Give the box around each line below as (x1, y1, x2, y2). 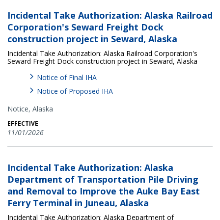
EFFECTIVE (7, 119, 38, 128)
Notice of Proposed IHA (37, 86, 113, 96)
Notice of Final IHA (37, 72, 97, 82)
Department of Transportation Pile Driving (7, 173, 198, 185)
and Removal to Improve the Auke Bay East (7, 185, 200, 197)
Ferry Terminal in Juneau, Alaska (7, 196, 149, 209)
